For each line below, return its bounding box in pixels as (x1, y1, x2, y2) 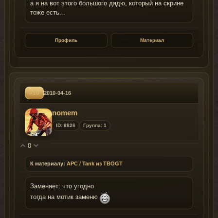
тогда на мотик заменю (30, 194, 100, 201)
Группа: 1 (83, 122, 107, 128)
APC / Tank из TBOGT (67, 160, 123, 166)
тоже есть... (30, 9, 65, 16)
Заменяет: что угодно (30, 182, 94, 190)
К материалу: (30, 160, 65, 166)
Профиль (54, 37, 77, 43)
